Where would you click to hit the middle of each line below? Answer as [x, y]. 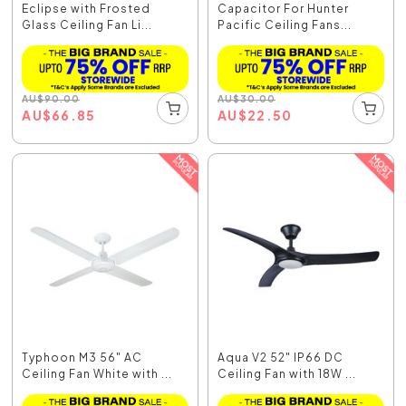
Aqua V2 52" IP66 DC [280, 357]
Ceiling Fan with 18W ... [287, 373]
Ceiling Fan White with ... [97, 373]
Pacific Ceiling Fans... [285, 25]
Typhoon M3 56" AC [82, 357]
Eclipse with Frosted [87, 9]
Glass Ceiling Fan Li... [87, 25]
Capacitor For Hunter [283, 9]
